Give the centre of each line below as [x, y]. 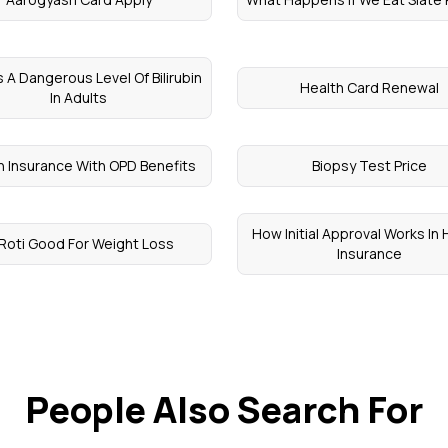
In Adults [79, 98]
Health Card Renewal [369, 88]
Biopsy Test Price [369, 166]
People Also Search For [224, 410]
